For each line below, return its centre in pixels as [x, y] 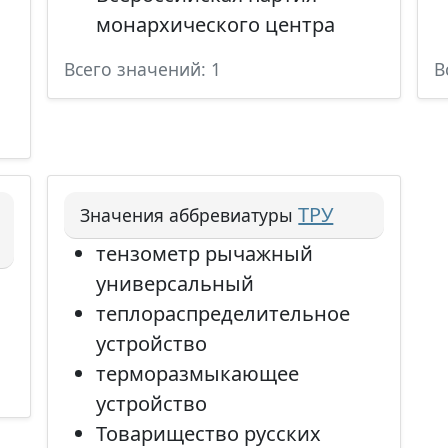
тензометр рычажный [205, 253]
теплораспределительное [223, 313]
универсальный [175, 283]
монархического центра [216, 24]
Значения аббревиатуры [187, 215]
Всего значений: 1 [143, 69]
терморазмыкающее [198, 373]
